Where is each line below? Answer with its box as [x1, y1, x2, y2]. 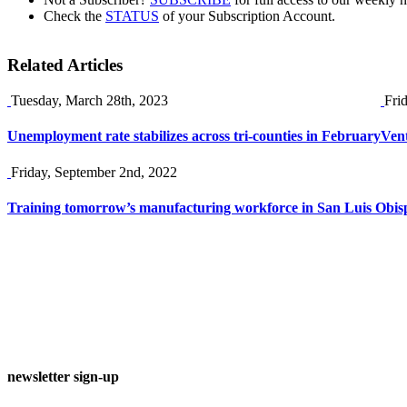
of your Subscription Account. [159, 7, 335, 24]
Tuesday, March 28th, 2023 [11, 93, 168, 109]
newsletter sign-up [7, 369, 119, 385]
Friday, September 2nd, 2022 [11, 164, 177, 180]
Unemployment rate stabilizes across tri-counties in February [7, 128, 381, 144]
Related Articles [7, 55, 123, 75]
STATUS [105, 7, 159, 24]
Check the [44, 7, 105, 24]
